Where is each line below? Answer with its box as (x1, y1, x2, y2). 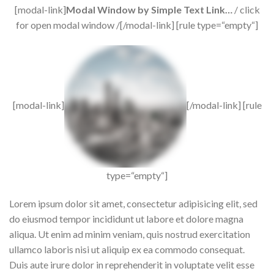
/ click (232, 4, 260, 16)
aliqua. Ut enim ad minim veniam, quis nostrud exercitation (9, 228, 250, 240)
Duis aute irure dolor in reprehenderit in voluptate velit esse (9, 258, 254, 270)
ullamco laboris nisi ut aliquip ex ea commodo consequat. (9, 243, 245, 255)
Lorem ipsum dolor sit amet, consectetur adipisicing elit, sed (9, 197, 257, 209)
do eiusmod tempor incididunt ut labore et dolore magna (9, 212, 243, 224)
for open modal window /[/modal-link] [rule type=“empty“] (16, 19, 258, 31)
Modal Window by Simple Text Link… (65, 4, 232, 16)
